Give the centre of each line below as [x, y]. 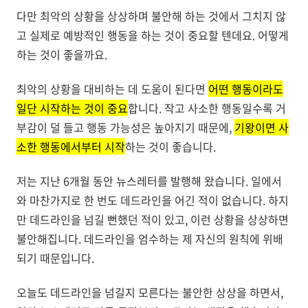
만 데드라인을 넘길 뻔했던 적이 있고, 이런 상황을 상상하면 [153, 219]
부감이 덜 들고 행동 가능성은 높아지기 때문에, [125, 127]
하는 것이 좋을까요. [62, 54]
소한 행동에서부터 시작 [71, 146]
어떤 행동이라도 [246, 89]
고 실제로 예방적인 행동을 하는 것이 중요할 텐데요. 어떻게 [153, 35]
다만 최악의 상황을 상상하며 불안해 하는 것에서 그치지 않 [151, 16]
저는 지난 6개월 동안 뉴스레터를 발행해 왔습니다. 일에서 [149, 181]
